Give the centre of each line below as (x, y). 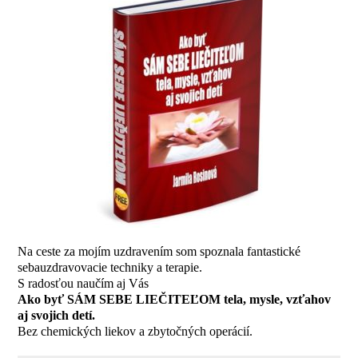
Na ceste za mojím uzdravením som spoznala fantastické (159, 252)
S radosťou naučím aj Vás (84, 284)
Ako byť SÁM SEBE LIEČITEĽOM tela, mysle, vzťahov (175, 300)
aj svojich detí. (57, 316)
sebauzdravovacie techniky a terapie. (110, 268)
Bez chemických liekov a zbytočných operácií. (135, 332)
